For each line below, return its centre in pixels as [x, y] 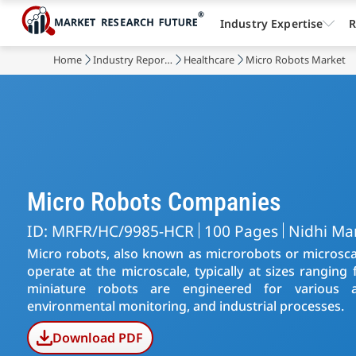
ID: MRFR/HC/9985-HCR [110, 230]
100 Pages [241, 230]
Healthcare [209, 60]
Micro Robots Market [296, 60]
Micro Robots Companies [154, 201]
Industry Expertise [271, 23]
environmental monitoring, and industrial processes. [185, 306]
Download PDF [98, 337]
